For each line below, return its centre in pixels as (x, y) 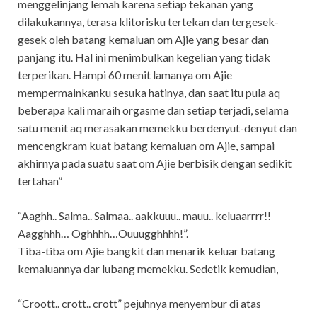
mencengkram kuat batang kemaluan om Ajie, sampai (146, 145)
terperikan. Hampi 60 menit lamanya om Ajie (125, 74)
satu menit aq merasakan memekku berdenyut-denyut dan (157, 127)
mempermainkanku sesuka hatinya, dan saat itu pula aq (149, 92)
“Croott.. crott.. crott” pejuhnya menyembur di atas (139, 303)
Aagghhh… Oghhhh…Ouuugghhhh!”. (103, 233)
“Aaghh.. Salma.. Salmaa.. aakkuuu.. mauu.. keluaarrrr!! (144, 215)
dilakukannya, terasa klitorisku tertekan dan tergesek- (148, 21)
